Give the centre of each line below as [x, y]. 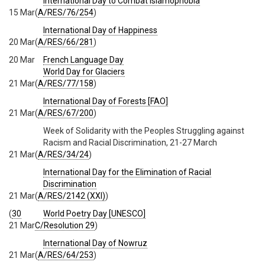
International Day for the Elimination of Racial [127, 172]
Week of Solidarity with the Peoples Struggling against [144, 131]
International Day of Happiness [100, 30]
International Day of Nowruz [95, 243]
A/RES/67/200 [66, 113]
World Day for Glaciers [84, 72]
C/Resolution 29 [65, 226]
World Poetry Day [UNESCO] [94, 214]
